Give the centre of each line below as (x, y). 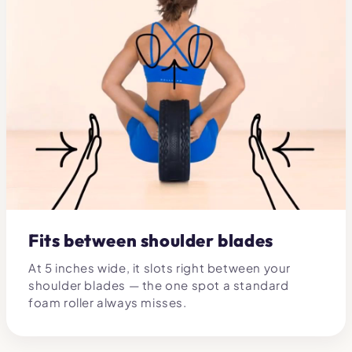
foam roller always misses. (108, 302)
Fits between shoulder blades (151, 240)
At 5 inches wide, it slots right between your (160, 267)
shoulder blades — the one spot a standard (159, 284)
